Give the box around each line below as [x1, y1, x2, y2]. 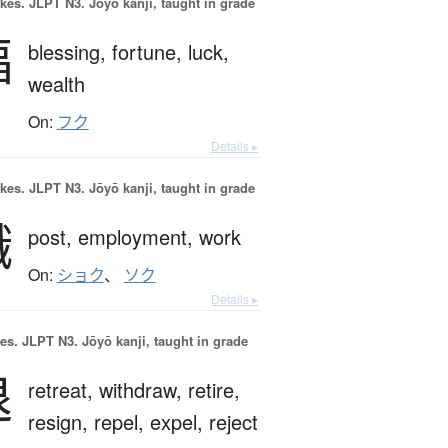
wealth [27, 69, 85, 99]
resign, [27, 407, 94, 437]
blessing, [27, 37, 112, 67]
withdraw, [98, 375, 188, 405]
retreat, [27, 375, 99, 405]
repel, [93, 407, 150, 437]
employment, [77, 222, 199, 252]
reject [208, 407, 258, 437]
